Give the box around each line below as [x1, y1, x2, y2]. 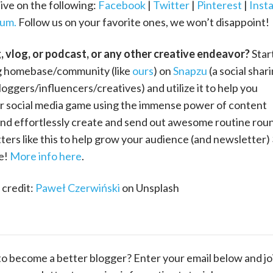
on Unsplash [119, 181, 179, 195]
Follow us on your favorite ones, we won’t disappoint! [18, 15, 269, 29]
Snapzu [172, 64, 207, 78]
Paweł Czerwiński [35, 181, 120, 195]
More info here [9, 149, 82, 163]
